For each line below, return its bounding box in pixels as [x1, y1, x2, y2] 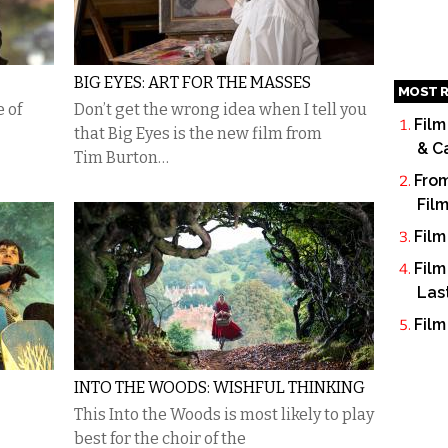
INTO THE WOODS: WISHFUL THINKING [74, 378, 365, 397]
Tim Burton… [74, 148, 169, 167]
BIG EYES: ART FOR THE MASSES [74, 73, 311, 92]
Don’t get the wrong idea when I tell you [74, 100, 367, 119]
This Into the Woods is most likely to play [74, 405, 374, 424]
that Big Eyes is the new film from [74, 124, 322, 143]
